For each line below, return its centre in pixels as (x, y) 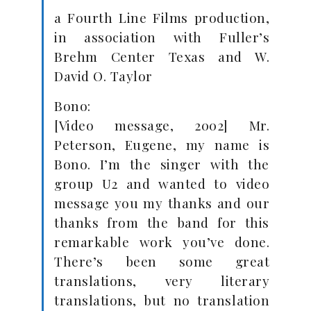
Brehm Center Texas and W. (162, 56)
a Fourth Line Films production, (162, 17)
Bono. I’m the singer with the (162, 164)
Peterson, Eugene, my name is (162, 144)
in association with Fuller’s (162, 37)
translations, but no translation (162, 300)
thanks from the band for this (162, 222)
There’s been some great (162, 261)
